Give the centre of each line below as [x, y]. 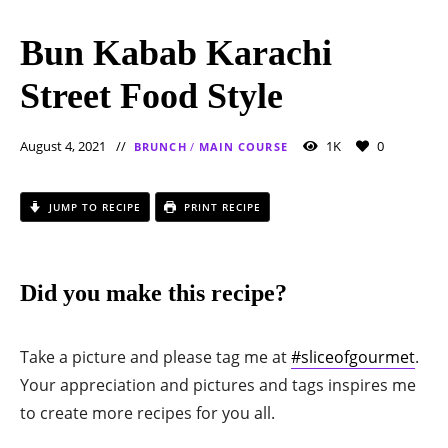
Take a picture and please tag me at [155, 356]
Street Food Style [151, 95]
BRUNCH [160, 146]
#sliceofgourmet [353, 356]
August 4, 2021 [63, 145]
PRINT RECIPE [220, 206]
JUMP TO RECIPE [93, 206]
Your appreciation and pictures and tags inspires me [218, 384]
